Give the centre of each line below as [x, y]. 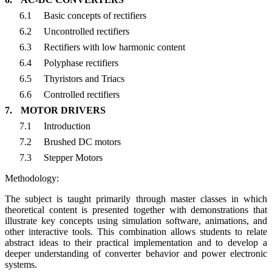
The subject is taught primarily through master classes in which [136, 199]
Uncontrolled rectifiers [86, 32]
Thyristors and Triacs [84, 79]
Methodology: [33, 178]
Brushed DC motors [82, 142]
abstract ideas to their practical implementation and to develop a [136, 243]
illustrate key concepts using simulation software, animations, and [136, 221]
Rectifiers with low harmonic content [114, 47]
